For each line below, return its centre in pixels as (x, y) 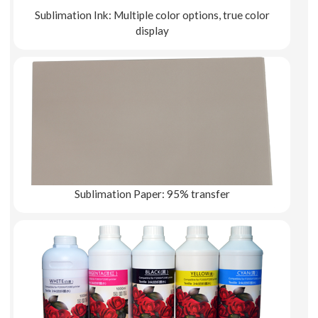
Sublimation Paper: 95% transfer (152, 193)
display (152, 30)
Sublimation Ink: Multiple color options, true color (152, 15)
